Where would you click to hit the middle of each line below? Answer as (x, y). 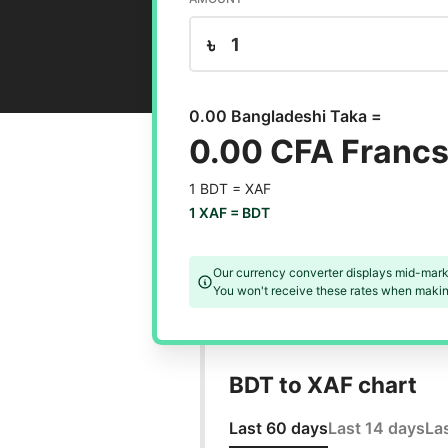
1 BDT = (216, 189)
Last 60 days (278, 428)
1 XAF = (215, 213)
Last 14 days (376, 428)
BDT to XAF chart (322, 385)
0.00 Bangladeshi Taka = (285, 116)
